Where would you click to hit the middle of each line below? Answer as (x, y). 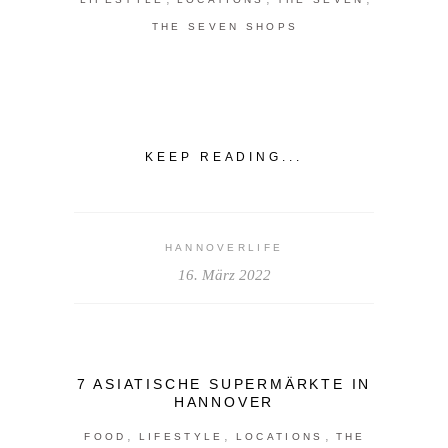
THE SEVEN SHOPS (225, 27)
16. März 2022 (224, 274)
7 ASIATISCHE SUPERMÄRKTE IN (224, 383)
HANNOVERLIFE (224, 247)
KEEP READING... (224, 156)
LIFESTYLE (181, 436)
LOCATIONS (279, 436)
